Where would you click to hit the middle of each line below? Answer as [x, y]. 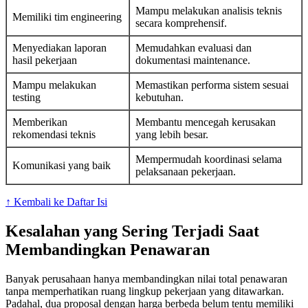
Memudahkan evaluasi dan [194, 48]
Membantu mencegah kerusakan [206, 122]
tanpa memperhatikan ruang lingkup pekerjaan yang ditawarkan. [145, 291]
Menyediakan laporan [59, 48]
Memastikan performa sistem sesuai [212, 85]
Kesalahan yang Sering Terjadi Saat [132, 231]
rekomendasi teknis [54, 135]
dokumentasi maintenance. [193, 60]
